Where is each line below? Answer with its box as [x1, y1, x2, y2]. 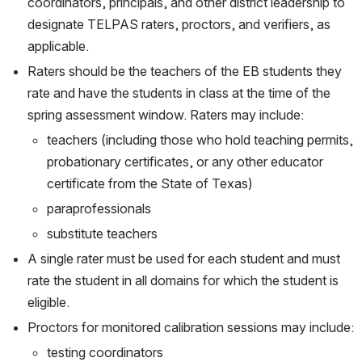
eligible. [27, 294, 69, 311]
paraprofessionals [47, 200, 151, 217]
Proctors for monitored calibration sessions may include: [27, 319, 354, 336]
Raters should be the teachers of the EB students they [27, 63, 342, 80]
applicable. [27, 38, 89, 55]
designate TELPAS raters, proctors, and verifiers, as [27, 16, 330, 33]
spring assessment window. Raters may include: [27, 107, 304, 124]
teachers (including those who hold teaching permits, [47, 132, 353, 149]
